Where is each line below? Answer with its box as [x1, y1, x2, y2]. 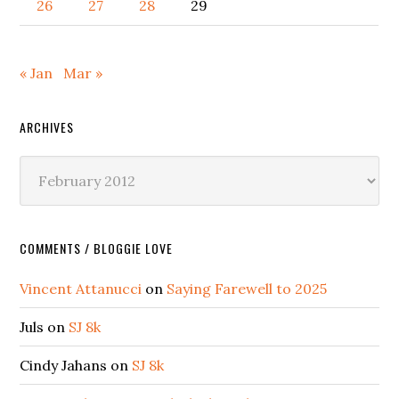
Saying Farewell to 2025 [167, 280, 328, 298]
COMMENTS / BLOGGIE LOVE [20, 239, 174, 258]
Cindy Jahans [20, 356, 108, 375]
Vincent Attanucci [20, 280, 142, 298]
